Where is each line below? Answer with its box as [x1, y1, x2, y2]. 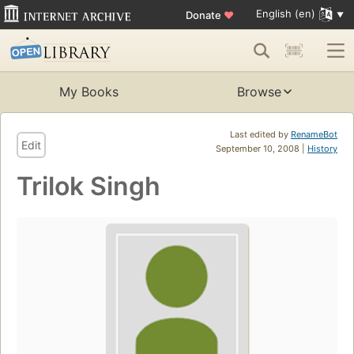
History [307, 143, 337, 155]
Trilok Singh [17, 171, 160, 202]
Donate [185, 8, 224, 21]
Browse [237, 84, 281, 100]
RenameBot [291, 129, 337, 141]
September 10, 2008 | [216, 143, 307, 155]
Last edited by [230, 129, 291, 141]
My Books [58, 84, 119, 100]
